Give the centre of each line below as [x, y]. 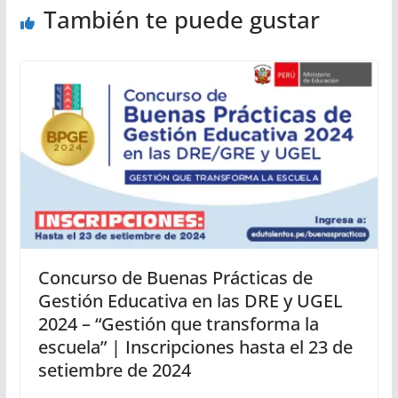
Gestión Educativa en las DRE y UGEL [190, 301]
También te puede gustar [181, 19]
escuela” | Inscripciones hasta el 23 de [195, 347]
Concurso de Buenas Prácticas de [175, 278]
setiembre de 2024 [114, 370]
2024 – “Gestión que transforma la [178, 324]
